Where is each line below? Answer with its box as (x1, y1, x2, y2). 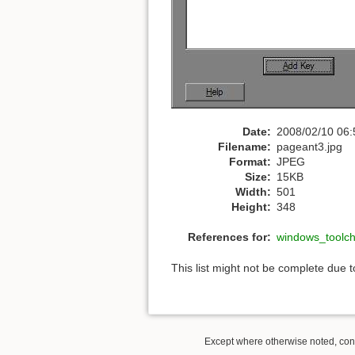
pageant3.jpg (277, 139, 342, 153)
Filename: (218, 139, 271, 153)
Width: (235, 185, 271, 198)
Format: (229, 155, 271, 168)
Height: (231, 200, 271, 213)
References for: (188, 231, 271, 244)
